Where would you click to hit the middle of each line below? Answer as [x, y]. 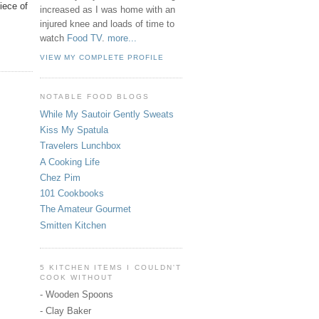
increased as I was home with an [108, 9]
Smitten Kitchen [73, 225]
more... [122, 38]
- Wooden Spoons [77, 295]
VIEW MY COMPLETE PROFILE [102, 58]
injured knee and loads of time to [107, 23]
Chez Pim [60, 177]
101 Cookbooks [72, 194]
